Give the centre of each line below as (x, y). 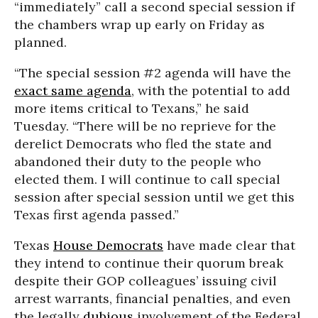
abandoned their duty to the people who (138, 161)
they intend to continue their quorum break (149, 263)
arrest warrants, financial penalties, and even (152, 298)
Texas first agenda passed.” (97, 214)
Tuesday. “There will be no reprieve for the (145, 126)
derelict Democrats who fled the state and (143, 143)
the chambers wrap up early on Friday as (139, 24)
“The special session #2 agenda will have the (153, 72)
